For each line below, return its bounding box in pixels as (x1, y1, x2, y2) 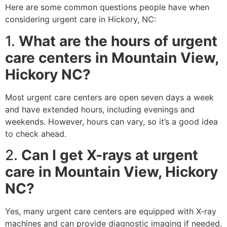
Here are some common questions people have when (5, 2, 209, 13)
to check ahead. (5, 128, 66, 139)
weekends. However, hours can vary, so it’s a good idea (5, 116, 218, 127)
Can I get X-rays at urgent (21, 146, 198, 164)
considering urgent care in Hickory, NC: (5, 14, 156, 25)
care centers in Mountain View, (5, 49, 218, 66)
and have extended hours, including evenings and (5, 104, 195, 115)
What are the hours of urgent (19, 32, 217, 50)
